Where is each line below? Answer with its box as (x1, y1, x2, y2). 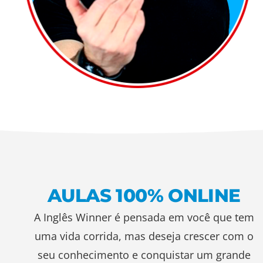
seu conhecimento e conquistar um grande (37, 247, 251, 262)
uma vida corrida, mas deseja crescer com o (34, 228, 254, 243)
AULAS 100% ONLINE (48, 184, 241, 207)
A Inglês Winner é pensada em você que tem (33, 210, 254, 224)
